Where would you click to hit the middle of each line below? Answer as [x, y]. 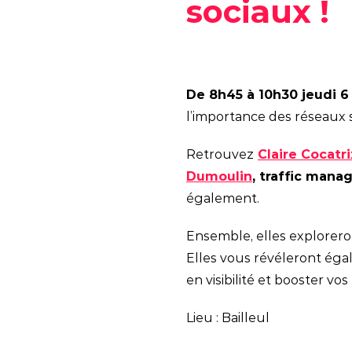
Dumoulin [219, 177]
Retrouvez [220, 155]
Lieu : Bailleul [228, 318]
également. [224, 199]
